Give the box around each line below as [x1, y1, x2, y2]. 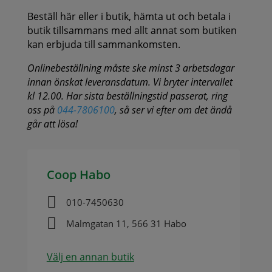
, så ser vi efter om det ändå [114, 103, 232, 117]
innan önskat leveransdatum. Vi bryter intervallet [27, 75, 233, 89]
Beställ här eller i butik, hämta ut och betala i [27, 9, 231, 23]
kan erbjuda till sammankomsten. [27, 37, 180, 51]
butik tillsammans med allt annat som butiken [27, 23, 237, 37]
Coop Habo [46, 166, 110, 183]
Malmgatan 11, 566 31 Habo [66, 217, 186, 229]
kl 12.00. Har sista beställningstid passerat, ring [27, 89, 228, 103]
